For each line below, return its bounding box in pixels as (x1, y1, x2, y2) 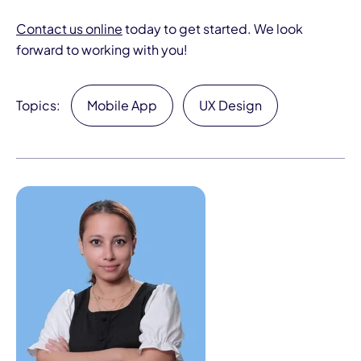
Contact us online (16, 20, 122, 38)
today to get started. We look (122, 20, 303, 38)
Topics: (16, 97, 60, 114)
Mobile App (87, 97, 157, 114)
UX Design (199, 97, 262, 114)
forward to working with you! (16, 41, 188, 59)
